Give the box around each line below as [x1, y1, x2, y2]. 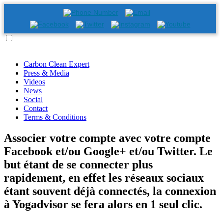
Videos [24, 77, 45, 86]
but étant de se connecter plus [4, 158, 153, 171]
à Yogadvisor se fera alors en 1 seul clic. [4, 197, 202, 211]
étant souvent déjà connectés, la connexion [4, 184, 216, 197]
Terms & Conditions [24, 112, 86, 121]
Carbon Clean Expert [24, 59, 89, 68]
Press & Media [24, 68, 69, 77]
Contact [24, 104, 48, 112]
